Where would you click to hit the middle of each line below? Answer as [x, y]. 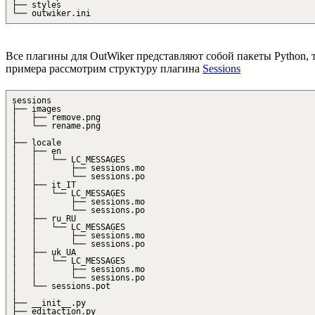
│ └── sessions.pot [61, 287]
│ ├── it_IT [44, 185]
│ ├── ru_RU [44, 219]
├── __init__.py [49, 303]
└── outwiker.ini [51, 13]
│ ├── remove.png [56, 118]
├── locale [37, 143]
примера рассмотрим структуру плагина [104, 69]
